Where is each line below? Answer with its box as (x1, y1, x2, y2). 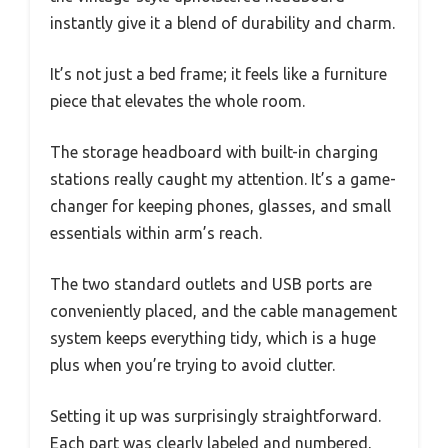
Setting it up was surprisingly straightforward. (50, 407, 381, 426)
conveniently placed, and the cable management (50, 302, 397, 321)
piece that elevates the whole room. (50, 92, 305, 111)
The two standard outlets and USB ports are (50, 275, 372, 294)
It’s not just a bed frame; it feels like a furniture (50, 65, 387, 84)
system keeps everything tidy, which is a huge (50, 329, 376, 348)
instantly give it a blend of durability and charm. (50, 14, 395, 33)
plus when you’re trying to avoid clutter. (50, 356, 335, 375)
